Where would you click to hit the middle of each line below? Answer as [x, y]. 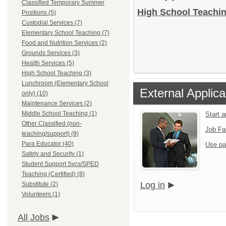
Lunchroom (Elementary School [65, 83]
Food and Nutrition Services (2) [64, 43]
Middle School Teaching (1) [59, 114]
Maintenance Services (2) [57, 103]
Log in [153, 185]
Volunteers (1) [41, 194]
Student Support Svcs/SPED [60, 164]
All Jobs [34, 217]
